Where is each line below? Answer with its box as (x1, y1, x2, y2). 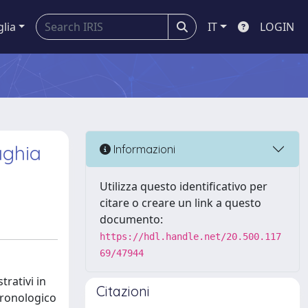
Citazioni (96, 283, 150, 300)
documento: (100, 212, 163, 227)
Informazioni (111, 142, 175, 156)
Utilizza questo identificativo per (100, 179, 267, 194)
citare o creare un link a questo (100, 195, 261, 210)
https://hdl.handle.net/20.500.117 (100, 231, 281, 242)
